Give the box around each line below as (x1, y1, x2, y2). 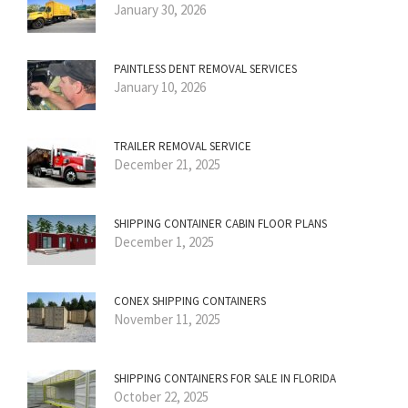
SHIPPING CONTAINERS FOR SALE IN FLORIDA (114, 370, 336, 386)
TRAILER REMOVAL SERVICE (114, 138, 251, 154)
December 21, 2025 (114, 155, 220, 173)
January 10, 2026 (114, 77, 206, 96)
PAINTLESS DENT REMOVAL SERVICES (114, 60, 297, 76)
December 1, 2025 (114, 232, 214, 250)
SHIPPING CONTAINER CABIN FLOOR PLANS (114, 215, 327, 231)
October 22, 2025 (114, 387, 209, 405)
